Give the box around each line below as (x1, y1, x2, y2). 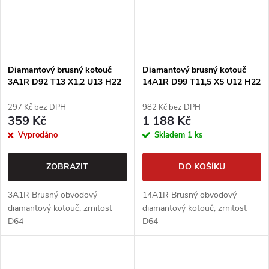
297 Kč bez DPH (8, 101, 66, 113)
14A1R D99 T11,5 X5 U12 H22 (142, 76, 261, 88)
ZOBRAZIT (46, 160, 89, 172)
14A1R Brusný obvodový (142, 189, 237, 201)
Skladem (154, 129, 187, 141)
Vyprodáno (18, 129, 58, 141)
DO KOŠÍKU (178, 160, 225, 172)
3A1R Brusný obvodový (8, 189, 97, 201)
